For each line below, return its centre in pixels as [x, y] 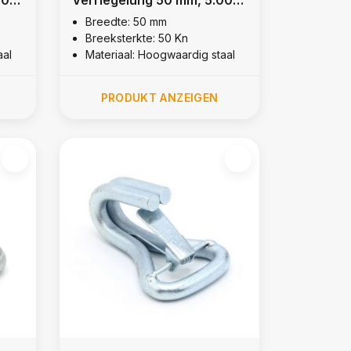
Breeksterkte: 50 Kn [136, 38]
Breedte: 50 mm [126, 21]
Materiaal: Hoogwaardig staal [160, 54]
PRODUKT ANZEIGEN [159, 97]
